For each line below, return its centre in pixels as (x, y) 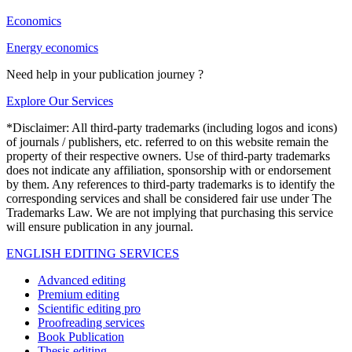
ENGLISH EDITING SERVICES (93, 254)
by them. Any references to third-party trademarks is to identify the (170, 185)
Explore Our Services (60, 101)
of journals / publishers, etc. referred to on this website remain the (167, 142)
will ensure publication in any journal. (100, 227)
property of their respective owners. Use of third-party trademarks (168, 156)
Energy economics (52, 48)
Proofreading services (91, 323)
